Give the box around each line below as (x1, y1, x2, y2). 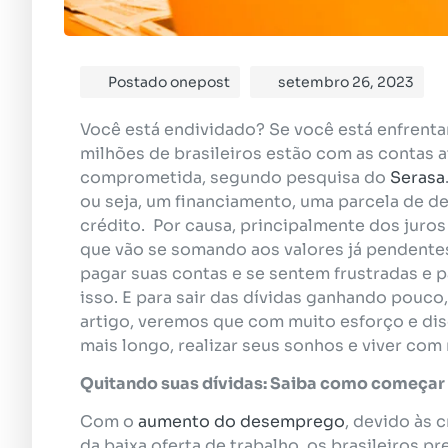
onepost (167, 72, 230, 91)
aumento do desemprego (138, 411, 345, 433)
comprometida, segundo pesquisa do (80, 166, 390, 188)
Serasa (390, 166, 445, 188)
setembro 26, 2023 (278, 72, 414, 91)
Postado (108, 72, 167, 91)
